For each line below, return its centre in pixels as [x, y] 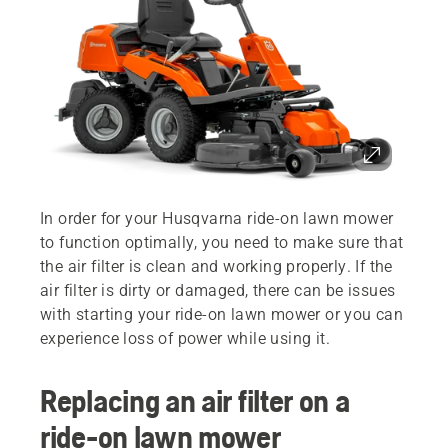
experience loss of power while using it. [185, 339]
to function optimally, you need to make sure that [222, 243]
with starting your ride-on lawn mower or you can [222, 315]
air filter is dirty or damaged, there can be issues [218, 291]
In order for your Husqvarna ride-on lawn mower [217, 219]
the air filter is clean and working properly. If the [216, 267]
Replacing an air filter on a [195, 401]
